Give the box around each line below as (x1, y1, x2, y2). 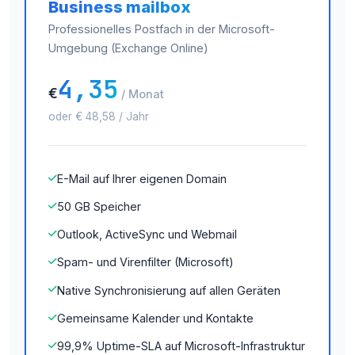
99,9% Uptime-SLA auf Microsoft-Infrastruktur (57, 339, 305, 353)
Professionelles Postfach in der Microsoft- (48, 22, 275, 36)
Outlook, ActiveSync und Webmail (57, 227, 237, 242)
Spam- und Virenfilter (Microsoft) (57, 255, 234, 269)
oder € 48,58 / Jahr (48, 110, 149, 124)
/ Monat (121, 87, 164, 101)
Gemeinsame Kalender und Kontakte (57, 311, 254, 325)
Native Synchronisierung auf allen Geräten (57, 283, 281, 297)
